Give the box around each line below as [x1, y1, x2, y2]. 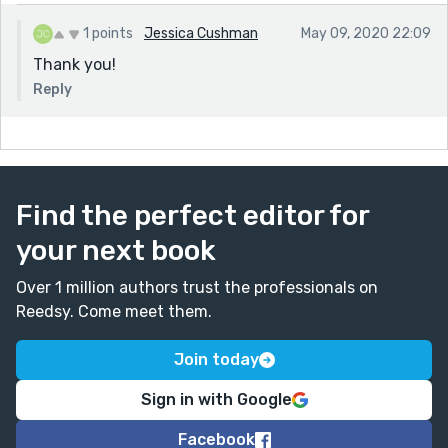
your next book [16, 233, 216, 267]
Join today [173, 349, 259, 369]
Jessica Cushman [144, 24, 258, 42]
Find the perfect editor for [16, 198, 369, 232]
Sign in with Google [140, 389, 292, 409]
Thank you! [33, 54, 116, 74]
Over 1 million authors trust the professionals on [16, 277, 378, 297]
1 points [83, 24, 133, 42]
